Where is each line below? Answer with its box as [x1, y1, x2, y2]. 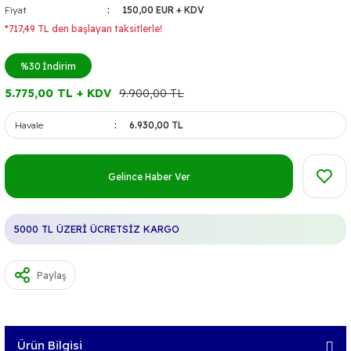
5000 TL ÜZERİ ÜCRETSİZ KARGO [14, 223, 179, 235]
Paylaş [37, 269, 67, 281]
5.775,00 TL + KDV [5, 86, 111, 100]
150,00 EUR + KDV [121, 4, 204, 16]
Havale [15, 119, 43, 131]
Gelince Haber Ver [107, 170, 190, 183]
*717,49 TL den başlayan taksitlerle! [5, 23, 162, 34]
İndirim [42, 60, 76, 72]
